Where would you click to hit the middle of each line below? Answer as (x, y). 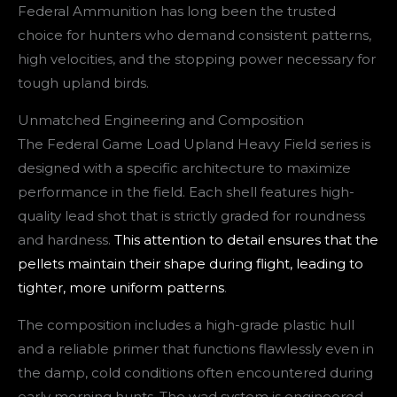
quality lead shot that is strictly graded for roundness (191, 215)
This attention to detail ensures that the (246, 239)
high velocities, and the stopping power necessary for (197, 58)
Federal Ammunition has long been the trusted (177, 11)
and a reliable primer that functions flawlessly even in (196, 348)
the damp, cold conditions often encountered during (195, 372)
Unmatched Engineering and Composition (161, 120)
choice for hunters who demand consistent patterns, (195, 35)
